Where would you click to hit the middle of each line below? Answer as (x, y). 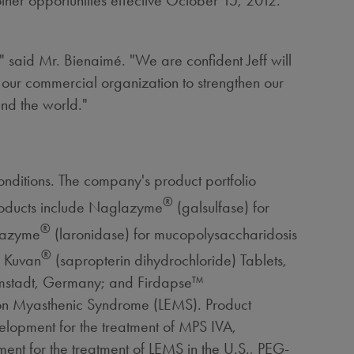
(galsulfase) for (222, 207)
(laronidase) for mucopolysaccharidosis (174, 233)
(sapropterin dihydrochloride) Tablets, (169, 260)
